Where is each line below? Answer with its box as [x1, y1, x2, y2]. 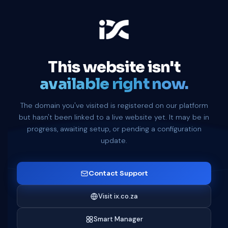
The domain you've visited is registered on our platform [20, 101, 208, 110]
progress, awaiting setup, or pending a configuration [26, 124, 202, 133]
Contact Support [88, 169, 148, 178]
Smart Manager [93, 215, 143, 223]
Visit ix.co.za [98, 192, 138, 201]
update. [101, 136, 127, 145]
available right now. [40, 74, 188, 94]
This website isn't [48, 58, 180, 77]
